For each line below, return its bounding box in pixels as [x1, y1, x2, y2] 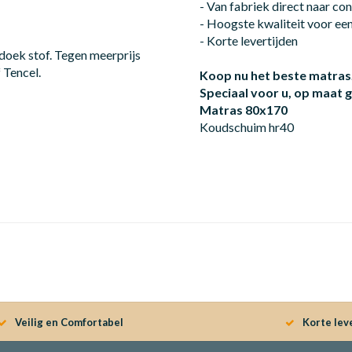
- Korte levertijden [200, 32, 298, 48]
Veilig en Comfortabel [14, 315, 123, 328]
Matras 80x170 [200, 101, 288, 117]
